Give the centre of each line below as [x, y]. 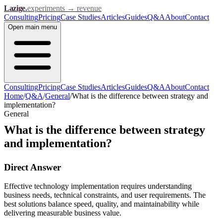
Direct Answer [32, 167]
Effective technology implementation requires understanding [98, 186]
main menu [40, 27]
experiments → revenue [64, 8]
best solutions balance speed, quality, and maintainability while [102, 204]
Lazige [15, 8]
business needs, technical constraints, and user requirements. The [105, 195]
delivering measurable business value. [63, 213]
